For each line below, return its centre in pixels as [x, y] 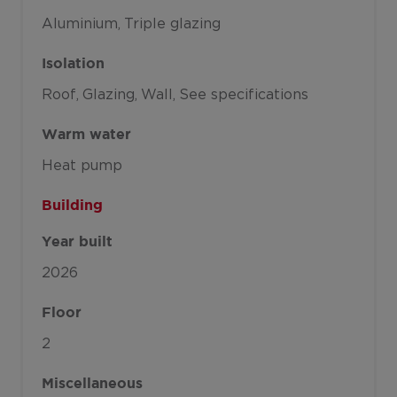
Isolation [73, 64]
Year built [77, 242]
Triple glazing [172, 23]
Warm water [86, 135]
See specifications [243, 94]
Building [72, 206]
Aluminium [79, 23]
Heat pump [82, 165]
